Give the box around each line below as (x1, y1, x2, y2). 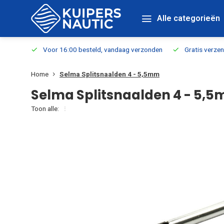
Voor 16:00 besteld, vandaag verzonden (43, 45, 162, 53)
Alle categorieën (157, 13, 220, 23)
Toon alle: (31, 104, 59, 112)
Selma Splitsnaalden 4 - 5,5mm (59, 70, 159, 78)
